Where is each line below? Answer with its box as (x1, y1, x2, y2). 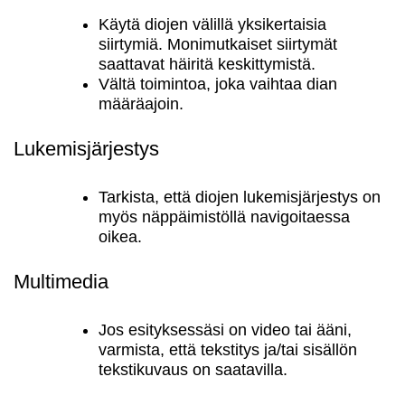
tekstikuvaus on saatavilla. (99, 361, 287, 379)
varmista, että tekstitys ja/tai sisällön (99, 341, 357, 359)
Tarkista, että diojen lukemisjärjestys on (99, 188, 381, 206)
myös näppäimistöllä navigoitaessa (99, 208, 350, 226)
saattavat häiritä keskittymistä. (99, 55, 316, 73)
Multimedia (14, 270, 108, 293)
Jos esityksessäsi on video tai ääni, (99, 321, 352, 339)
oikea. (99, 228, 142, 246)
